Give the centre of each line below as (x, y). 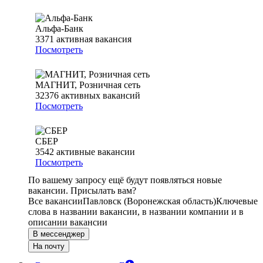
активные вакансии (96, 152)
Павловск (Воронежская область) (149, 201)
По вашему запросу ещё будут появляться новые (125, 180)
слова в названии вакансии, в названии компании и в (136, 212)
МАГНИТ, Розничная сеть (88, 85)
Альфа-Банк (59, 29)
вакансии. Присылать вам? (82, 191)
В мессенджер (59, 234)
